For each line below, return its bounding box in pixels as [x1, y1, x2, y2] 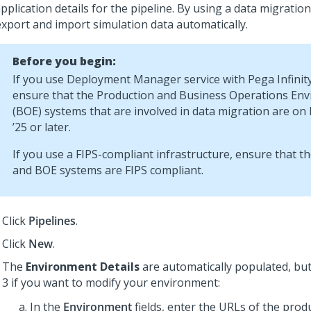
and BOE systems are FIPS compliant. [12, 162, 203, 178]
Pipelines [28, 213, 76, 228]
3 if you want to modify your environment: [2, 275, 220, 290]
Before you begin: [12, 53, 116, 69]
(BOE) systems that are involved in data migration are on [12, 103, 309, 119]
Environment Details [26, 259, 140, 274]
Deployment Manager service [67, 72, 220, 87]
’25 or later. [12, 119, 71, 135]
